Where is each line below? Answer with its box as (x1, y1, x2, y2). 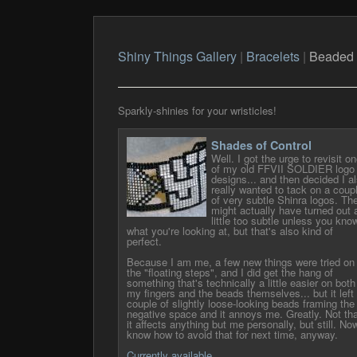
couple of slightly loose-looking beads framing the (126, 296, 355, 312)
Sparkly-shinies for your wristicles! (117, 103, 277, 119)
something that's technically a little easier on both (126, 275, 355, 291)
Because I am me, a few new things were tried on (126, 254, 355, 270)
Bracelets (245, 47, 300, 65)
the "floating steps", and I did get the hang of (126, 265, 333, 280)
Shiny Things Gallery (117, 47, 237, 65)
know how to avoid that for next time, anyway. (126, 327, 338, 343)
